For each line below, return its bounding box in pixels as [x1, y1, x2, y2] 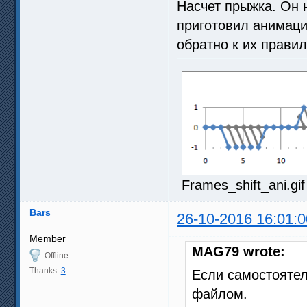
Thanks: [29, 266, 61, 276]
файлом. [192, 286, 247, 302]
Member [29, 233, 66, 245]
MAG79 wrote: [192, 244, 285, 260]
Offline [44, 251, 69, 261]
